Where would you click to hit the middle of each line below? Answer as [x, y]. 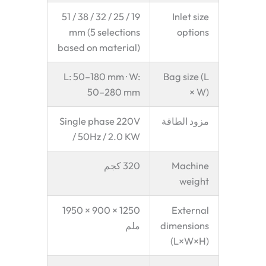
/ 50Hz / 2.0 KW [106, 136]
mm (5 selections [104, 32]
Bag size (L [186, 76]
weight [194, 181]
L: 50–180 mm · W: [102, 76]
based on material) [99, 47]
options [193, 32]
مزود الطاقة [185, 121]
